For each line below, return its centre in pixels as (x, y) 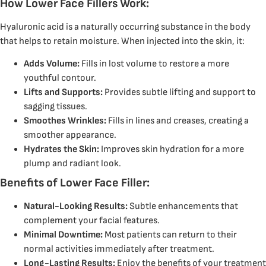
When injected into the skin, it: (182, 41)
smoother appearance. (70, 135)
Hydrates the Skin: (61, 149)
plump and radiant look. (72, 163)
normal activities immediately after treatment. (119, 249)
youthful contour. (60, 78)
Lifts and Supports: (63, 92)
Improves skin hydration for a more (172, 149)
